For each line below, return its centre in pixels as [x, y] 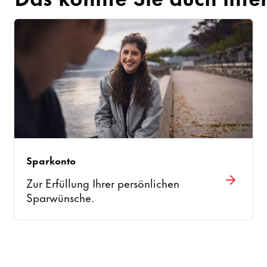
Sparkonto [51, 160]
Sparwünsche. [60, 197]
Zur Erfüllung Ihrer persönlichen [103, 183]
